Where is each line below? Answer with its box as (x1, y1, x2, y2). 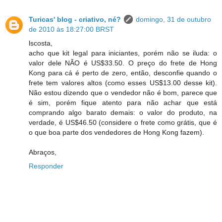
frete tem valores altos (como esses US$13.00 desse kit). (29, 79, 217, 87)
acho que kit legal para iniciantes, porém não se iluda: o (29, 49, 217, 57)
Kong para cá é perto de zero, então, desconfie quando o (29, 69, 217, 77)
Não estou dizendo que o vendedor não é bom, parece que (29, 89, 217, 97)
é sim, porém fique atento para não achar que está (29, 99, 217, 107)
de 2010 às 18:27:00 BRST (29, 25, 114, 34)
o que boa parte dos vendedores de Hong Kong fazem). (29, 128, 204, 137)
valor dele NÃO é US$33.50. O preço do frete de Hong (29, 59, 217, 67)
